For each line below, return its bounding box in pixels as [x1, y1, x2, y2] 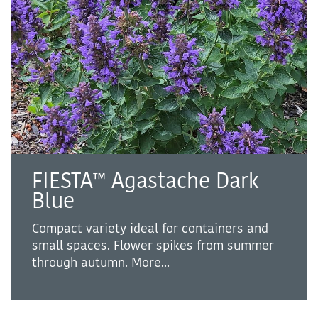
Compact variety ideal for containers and [32, 220, 268, 238]
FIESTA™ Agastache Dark [32, 168, 259, 196]
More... [131, 254, 170, 272]
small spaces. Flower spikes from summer [32, 237, 274, 255]
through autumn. [32, 254, 131, 272]
